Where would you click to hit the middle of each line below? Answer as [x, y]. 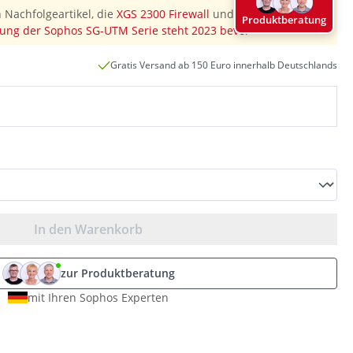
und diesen [241, 14]
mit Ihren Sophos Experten [98, 298]
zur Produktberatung [117, 273]
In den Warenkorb [88, 230]
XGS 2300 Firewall [163, 14]
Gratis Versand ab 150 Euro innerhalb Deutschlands [224, 65]
